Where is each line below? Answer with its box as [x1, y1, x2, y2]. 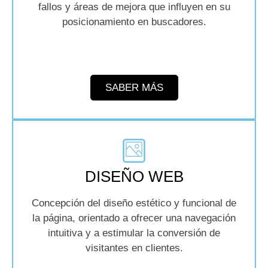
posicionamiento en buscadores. [62, 16, 206, 28]
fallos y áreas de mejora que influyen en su [38, 1, 230, 13]
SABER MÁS [105, 82, 163, 94]
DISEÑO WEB [84, 167, 184, 186]
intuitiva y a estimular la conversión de [48, 227, 220, 239]
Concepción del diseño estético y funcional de [32, 197, 236, 209]
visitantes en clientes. [85, 242, 183, 254]
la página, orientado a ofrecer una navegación [32, 212, 236, 224]
